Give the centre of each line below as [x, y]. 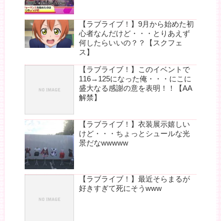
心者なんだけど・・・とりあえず [134, 34]
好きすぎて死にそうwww [120, 188]
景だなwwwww [104, 143]
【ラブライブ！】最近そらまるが [134, 179]
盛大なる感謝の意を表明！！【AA [136, 88]
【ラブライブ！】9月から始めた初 [136, 24]
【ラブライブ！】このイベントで [134, 70]
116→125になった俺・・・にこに [135, 79]
